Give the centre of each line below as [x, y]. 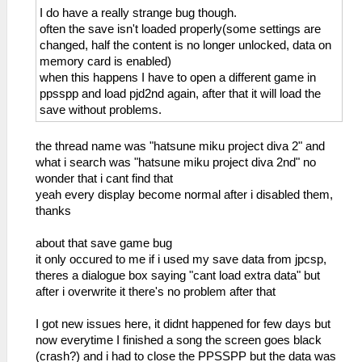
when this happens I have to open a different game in [178, 78]
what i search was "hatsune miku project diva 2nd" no [176, 163]
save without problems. [101, 110]
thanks [53, 211]
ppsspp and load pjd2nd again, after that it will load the [180, 94]
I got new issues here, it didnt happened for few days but [183, 324]
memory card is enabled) [105, 62]
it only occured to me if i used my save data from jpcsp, [181, 260]
